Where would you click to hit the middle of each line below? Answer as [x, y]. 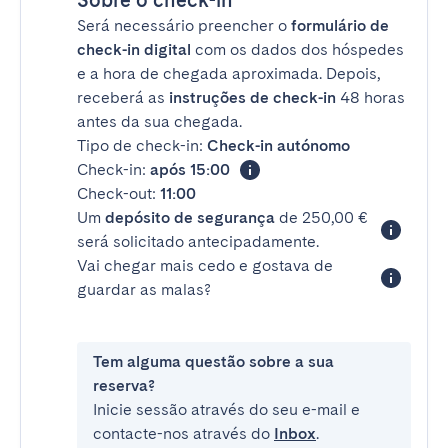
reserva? [124, 385]
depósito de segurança [190, 217]
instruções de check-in [252, 97]
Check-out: [118, 193]
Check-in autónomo [278, 145]
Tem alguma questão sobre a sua [213, 361]
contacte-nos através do [183, 433]
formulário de [340, 25]
